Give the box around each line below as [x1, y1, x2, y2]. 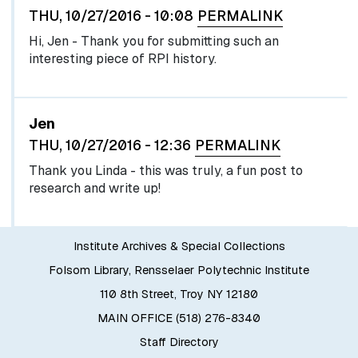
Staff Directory [139, 335, 219, 350]
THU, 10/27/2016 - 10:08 [28, 6, 193, 25]
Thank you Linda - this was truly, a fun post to [28, 162, 303, 180]
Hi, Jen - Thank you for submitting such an [28, 32, 279, 50]
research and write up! [28, 180, 161, 197]
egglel [100, 97, 142, 116]
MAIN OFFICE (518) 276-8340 [97, 311, 261, 326]
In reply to [10, 97, 81, 116]
